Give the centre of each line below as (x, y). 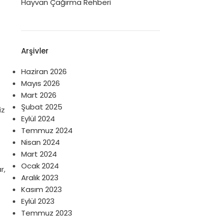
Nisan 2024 (40, 142)
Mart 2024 (39, 154)
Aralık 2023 (40, 178)
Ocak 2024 (40, 166)
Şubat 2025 (41, 107)
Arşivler (35, 51)
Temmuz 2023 (46, 213)
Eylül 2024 (38, 119)
